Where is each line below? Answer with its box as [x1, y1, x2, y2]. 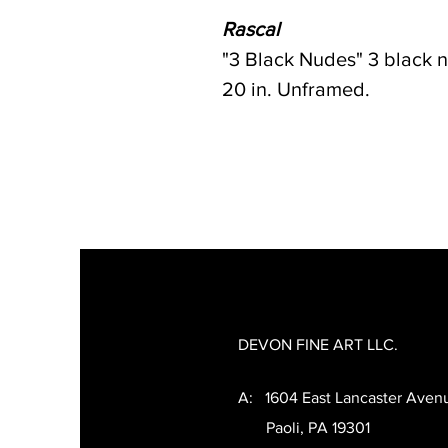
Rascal [222, 18, 280, 40]
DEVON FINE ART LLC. [238, 336, 398, 353]
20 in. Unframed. [222, 78, 370, 100]
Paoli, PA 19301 [238, 419, 370, 436]
